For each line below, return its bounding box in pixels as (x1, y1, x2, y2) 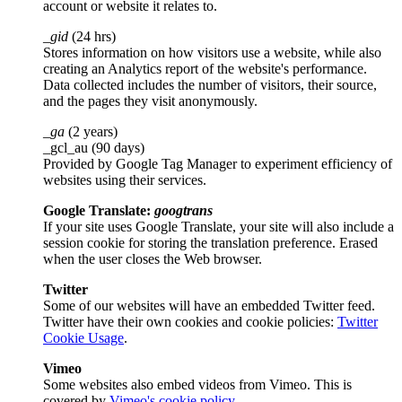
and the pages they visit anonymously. (43, 92, 258, 109)
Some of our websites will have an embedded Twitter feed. (43, 297, 375, 313)
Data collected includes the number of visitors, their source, (43, 76, 377, 92)
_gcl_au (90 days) (43, 139, 144, 155)
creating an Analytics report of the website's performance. (43, 60, 367, 76)
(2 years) (68, 123, 118, 139)
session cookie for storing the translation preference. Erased (43, 234, 378, 250)
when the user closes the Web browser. (43, 250, 262, 267)
